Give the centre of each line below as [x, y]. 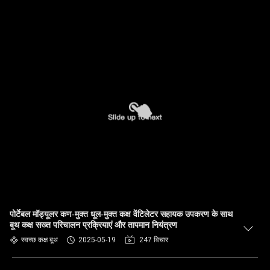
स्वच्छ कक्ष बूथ [39, 240]
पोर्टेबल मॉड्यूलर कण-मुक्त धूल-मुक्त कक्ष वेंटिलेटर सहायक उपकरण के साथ [121, 214]
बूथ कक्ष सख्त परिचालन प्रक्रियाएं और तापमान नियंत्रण [93, 225]
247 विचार [154, 240]
